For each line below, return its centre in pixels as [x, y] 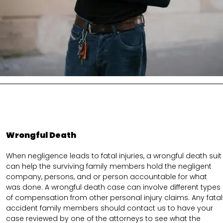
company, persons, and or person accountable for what [107, 177]
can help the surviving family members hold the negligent [109, 167]
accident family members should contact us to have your [110, 208]
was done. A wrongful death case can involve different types [113, 187]
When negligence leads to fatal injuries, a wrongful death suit [114, 156]
